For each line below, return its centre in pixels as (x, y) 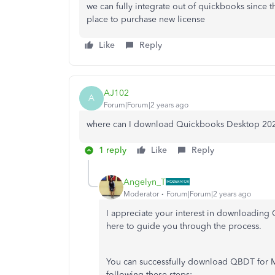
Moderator (141, 194)
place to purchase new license (147, 19)
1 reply (113, 150)
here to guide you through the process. (184, 226)
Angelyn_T (145, 182)
